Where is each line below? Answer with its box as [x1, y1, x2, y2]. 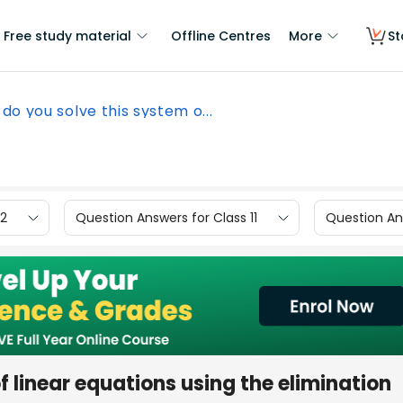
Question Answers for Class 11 [76, 208, 257, 227]
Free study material [4, 27, 131, 45]
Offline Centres [171, 27, 271, 45]
